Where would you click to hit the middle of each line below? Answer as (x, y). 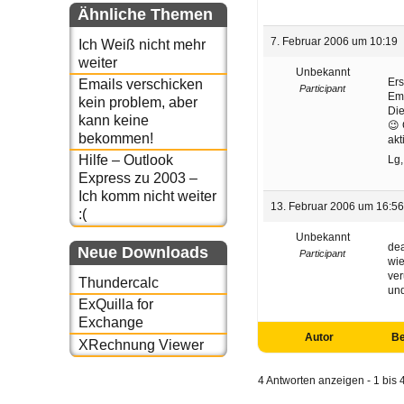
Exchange (110, 323)
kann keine (113, 121)
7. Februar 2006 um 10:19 (335, 41)
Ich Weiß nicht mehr (142, 44)
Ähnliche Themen (145, 14)
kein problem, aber (138, 103)
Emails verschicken (140, 85)
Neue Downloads (143, 252)
